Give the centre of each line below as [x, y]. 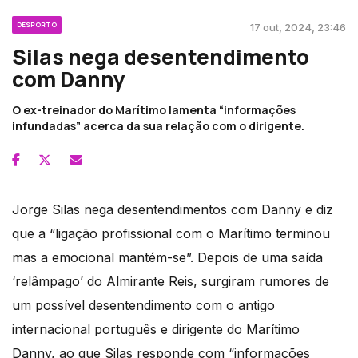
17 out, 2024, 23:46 [298, 27]
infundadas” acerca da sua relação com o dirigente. [158, 125]
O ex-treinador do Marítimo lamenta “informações [154, 109]
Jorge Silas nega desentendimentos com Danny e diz [173, 209]
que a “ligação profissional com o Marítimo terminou [171, 233]
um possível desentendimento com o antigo [143, 305]
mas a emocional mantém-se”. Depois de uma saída [167, 257]
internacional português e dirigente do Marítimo [156, 329]
